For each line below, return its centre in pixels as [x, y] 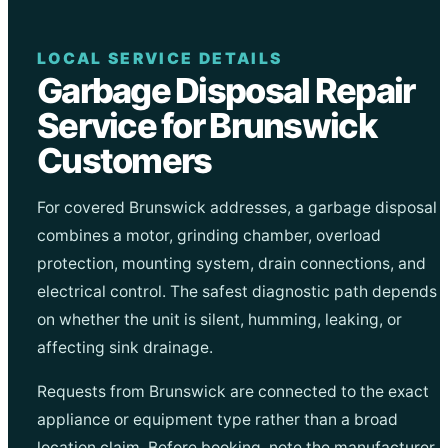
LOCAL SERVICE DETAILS [159, 59]
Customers [124, 161]
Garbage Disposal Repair [225, 91]
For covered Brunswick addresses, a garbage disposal [236, 208]
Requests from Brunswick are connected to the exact [232, 392]
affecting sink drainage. [124, 348]
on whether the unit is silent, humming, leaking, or [219, 320]
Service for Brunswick [206, 126]
